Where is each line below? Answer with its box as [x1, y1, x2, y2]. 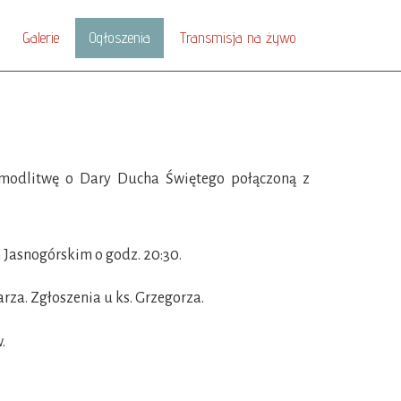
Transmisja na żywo [180, 29, 296, 47]
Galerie [22, 29, 59, 47]
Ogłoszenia [89, 29, 150, 47]
